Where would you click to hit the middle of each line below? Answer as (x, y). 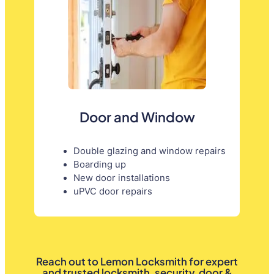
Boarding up (99, 165)
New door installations (121, 178)
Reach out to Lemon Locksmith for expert (137, 261)
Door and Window (137, 117)
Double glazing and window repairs (149, 151)
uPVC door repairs (113, 192)
